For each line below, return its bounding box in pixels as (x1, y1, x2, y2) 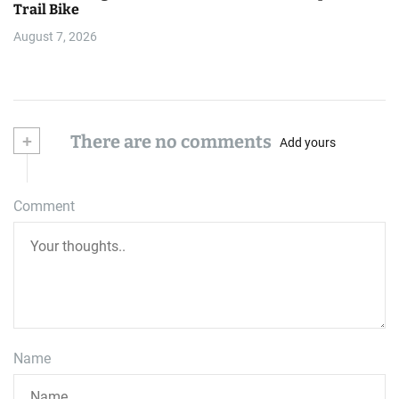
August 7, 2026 (13, 28, 97, 44)
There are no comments (67, 130, 272, 152)
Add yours (280, 135, 336, 150)
